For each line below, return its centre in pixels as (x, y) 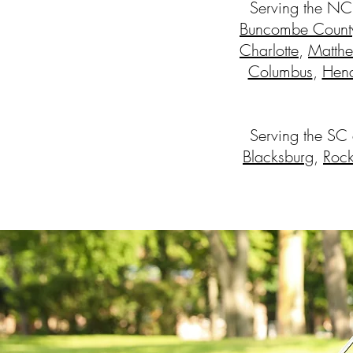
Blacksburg (278, 156)
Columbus (280, 71)
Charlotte (269, 50)
